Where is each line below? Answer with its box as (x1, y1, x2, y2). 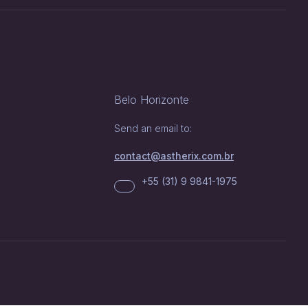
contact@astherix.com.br (113, 150, 234, 162)
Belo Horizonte (113, 93, 189, 107)
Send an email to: (113, 122, 192, 134)
